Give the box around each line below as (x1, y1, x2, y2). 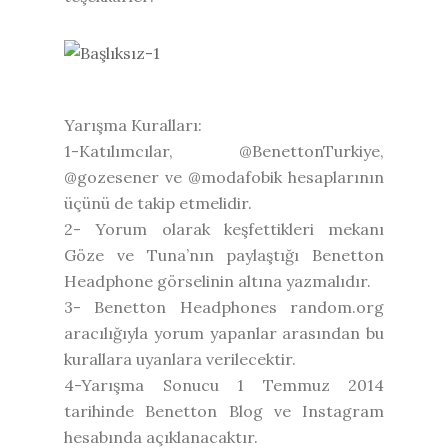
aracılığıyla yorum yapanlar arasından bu (64, 322, 384, 343)
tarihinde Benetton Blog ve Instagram (64, 400, 384, 421)
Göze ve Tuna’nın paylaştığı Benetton (64, 244, 384, 265)
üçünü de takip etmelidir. (64, 192, 252, 213)
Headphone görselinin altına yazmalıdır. (64, 270, 371, 291)
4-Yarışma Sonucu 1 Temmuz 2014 (64, 374, 384, 395)
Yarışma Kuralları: (64, 114, 202, 135)
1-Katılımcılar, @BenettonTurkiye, (64, 140, 384, 161)
